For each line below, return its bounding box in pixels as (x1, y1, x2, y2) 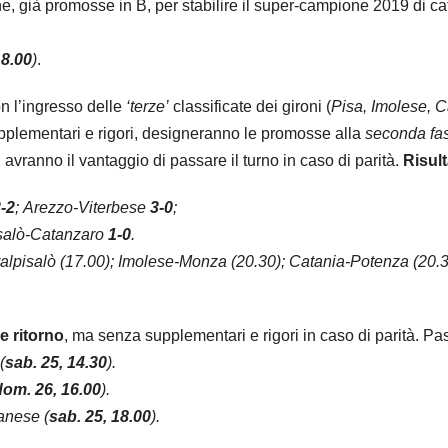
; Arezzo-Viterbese (15, 199, 150, 217)
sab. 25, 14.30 (5, 354, 107, 372)
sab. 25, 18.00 (49, 408, 151, 426)
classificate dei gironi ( (169, 98, 331, 116)
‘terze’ (126, 98, 169, 116)
